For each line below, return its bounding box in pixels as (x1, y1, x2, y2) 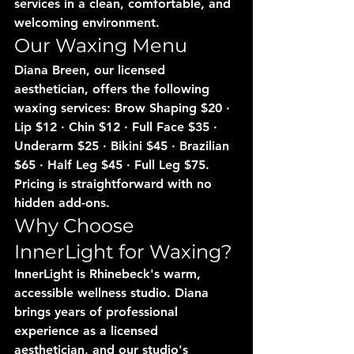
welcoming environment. (14, 14, 160, 30)
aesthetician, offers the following (14, 81, 213, 96)
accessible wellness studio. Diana (14, 284, 213, 300)
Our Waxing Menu (14, 33, 187, 57)
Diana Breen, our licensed (14, 62, 169, 77)
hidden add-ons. (14, 194, 110, 210)
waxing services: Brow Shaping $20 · (14, 100, 234, 115)
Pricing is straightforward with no (14, 175, 216, 191)
